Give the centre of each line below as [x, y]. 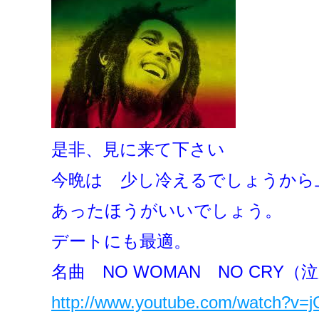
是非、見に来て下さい [138, 149]
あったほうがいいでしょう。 [167, 210]
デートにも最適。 [121, 241]
